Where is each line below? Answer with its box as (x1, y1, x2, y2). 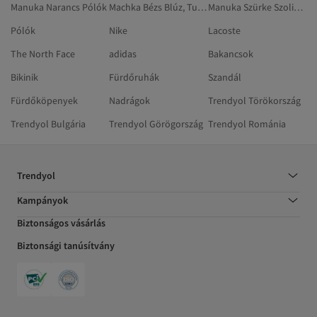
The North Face (11, 47, 75, 60)
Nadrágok (109, 93, 151, 107)
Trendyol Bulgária (11, 117, 86, 130)
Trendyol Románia (207, 117, 286, 130)
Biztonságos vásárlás (17, 216, 105, 229)
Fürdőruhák (109, 70, 160, 83)
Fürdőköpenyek (11, 93, 78, 107)
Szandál (207, 70, 241, 83)
